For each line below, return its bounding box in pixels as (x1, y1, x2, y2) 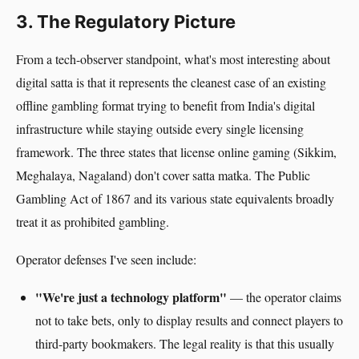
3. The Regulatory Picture (16, 11, 236, 32)
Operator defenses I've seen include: (16, 251, 196, 268)
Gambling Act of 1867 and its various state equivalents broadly (16, 190, 334, 207)
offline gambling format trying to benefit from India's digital (16, 97, 315, 114)
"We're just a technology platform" (35, 288, 227, 306)
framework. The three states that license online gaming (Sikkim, (16, 143, 337, 160)
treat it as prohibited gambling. (16, 213, 169, 230)
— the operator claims (227, 288, 341, 305)
